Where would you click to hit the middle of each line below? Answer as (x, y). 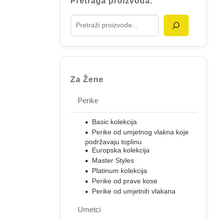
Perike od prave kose (125, 181)
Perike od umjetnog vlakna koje (140, 132)
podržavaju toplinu (113, 142)
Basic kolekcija (114, 121)
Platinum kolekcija (120, 170)
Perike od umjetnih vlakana (134, 191)
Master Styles (113, 160)
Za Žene (87, 79)
